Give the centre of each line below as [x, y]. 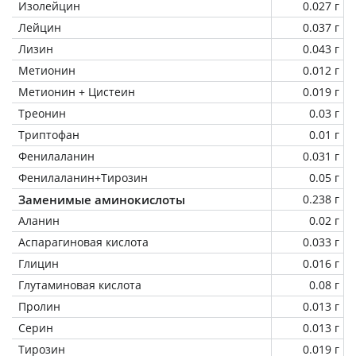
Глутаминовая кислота [80, 284]
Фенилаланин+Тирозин [83, 177]
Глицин [39, 263]
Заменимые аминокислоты [102, 199]
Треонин [42, 113]
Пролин [39, 306]
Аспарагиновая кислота [83, 242]
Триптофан [49, 134]
